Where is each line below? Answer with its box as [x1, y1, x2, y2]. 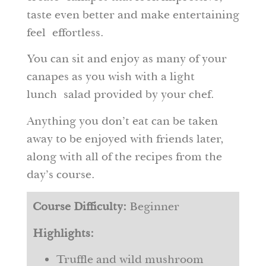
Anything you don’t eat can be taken [26, 113, 218, 128]
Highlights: [32, 225, 94, 240]
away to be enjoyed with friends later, [26, 131, 223, 146]
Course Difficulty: [32, 199, 129, 214]
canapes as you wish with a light [26, 69, 195, 84]
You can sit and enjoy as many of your [26, 51, 227, 66]
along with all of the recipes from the [26, 148, 222, 164]
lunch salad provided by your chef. [26, 87, 214, 102]
